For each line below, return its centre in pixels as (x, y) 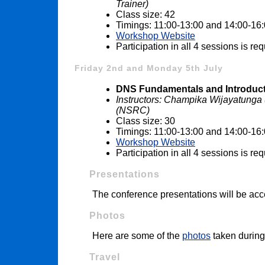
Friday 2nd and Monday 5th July (149, 68)
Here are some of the (137, 235)
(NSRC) (133, 110)
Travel (105, 257)
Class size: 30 (146, 121)
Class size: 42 (146, 14)
